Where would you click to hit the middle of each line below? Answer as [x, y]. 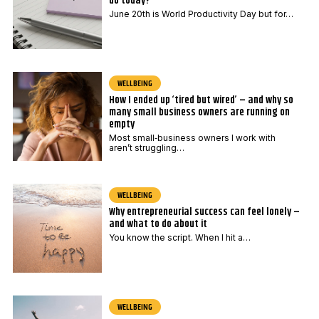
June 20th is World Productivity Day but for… [201, 14]
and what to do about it [158, 224]
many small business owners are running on [199, 113]
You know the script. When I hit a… [179, 238]
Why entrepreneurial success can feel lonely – [204, 212]
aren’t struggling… [146, 148]
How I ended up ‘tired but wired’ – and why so [201, 100]
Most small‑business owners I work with [192, 138]
